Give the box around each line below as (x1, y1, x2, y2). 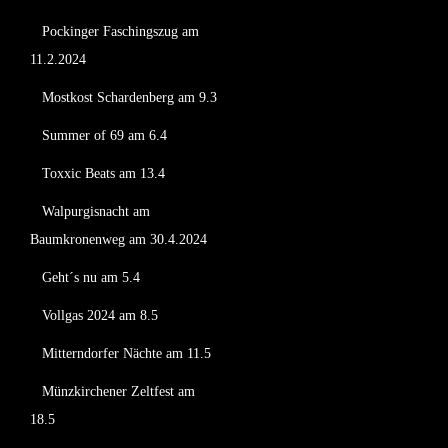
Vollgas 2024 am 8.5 (42, 308, 158, 323)
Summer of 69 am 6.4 (42, 128, 167, 143)
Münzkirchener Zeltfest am (42, 384, 195, 399)
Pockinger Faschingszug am (42, 24, 199, 39)
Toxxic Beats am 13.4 (42, 166, 165, 181)
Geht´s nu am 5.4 (42, 270, 140, 285)
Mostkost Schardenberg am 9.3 (42, 90, 217, 105)
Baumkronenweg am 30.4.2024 (30, 232, 207, 247)
